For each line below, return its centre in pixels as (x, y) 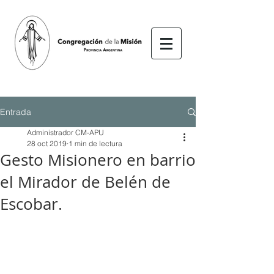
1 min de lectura (95, 143)
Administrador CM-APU (65, 132)
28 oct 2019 (47, 143)
